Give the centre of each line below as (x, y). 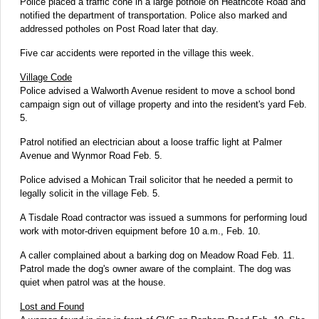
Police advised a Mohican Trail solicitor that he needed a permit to (156, 179)
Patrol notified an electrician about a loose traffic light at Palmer (151, 142)
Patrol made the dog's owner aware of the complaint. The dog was (156, 268)
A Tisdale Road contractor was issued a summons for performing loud (163, 217)
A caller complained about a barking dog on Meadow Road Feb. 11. (157, 255)
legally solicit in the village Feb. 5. (90, 193)
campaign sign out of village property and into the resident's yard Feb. (163, 104)
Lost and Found (52, 306)
